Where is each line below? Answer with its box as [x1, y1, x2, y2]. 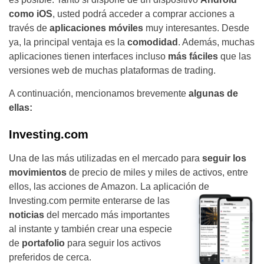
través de [9, 23, 49, 34]
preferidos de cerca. [9, 252, 91, 263]
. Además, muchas [178, 37, 255, 48]
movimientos [9, 167, 69, 178]
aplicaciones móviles [49, 23, 143, 34]
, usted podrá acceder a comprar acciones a [52, 9, 235, 19]
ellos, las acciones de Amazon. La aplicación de [9, 181, 209, 192]
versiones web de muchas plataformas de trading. [9, 65, 216, 76]
